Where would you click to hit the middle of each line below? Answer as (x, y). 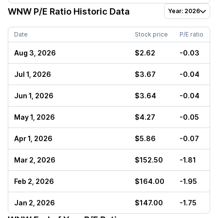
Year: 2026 (184, 11)
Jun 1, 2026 (34, 96)
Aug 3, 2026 (35, 53)
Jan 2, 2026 (35, 203)
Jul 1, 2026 (33, 74)
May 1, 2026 (35, 117)
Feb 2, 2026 (34, 181)
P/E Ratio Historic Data (81, 11)
